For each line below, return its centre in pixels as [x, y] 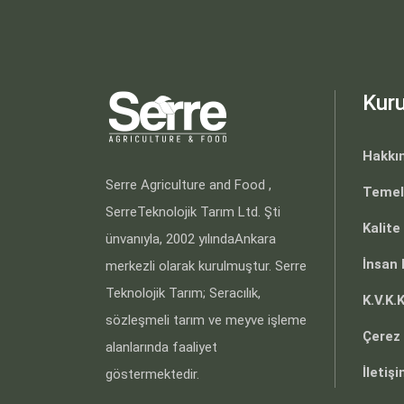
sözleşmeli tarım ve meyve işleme [206, 320]
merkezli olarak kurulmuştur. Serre [206, 266]
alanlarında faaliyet [161, 347]
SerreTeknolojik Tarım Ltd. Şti [193, 212]
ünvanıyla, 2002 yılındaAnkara [191, 239]
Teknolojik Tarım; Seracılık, [183, 293]
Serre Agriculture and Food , [188, 185]
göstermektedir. [152, 374]
